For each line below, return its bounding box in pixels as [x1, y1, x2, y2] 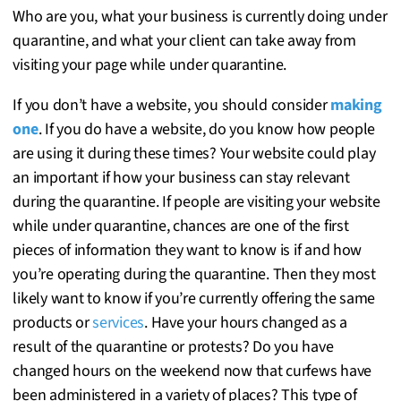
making [330, 93, 382, 116]
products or [13, 311, 93, 334]
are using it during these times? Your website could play [13, 141, 376, 165]
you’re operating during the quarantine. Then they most [13, 262, 376, 286]
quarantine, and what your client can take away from [13, 29, 356, 52]
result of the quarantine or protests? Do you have [13, 335, 334, 358]
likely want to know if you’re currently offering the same [13, 286, 376, 310]
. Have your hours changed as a [144, 311, 347, 334]
